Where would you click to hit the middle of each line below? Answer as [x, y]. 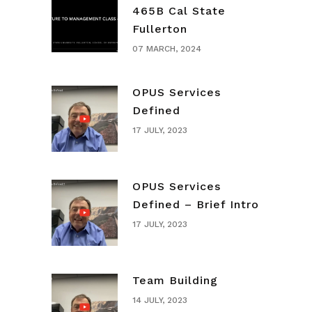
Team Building [175, 281]
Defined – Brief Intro [196, 205]
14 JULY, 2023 [160, 301]
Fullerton [160, 29]
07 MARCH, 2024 [167, 49]
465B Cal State [179, 11]
